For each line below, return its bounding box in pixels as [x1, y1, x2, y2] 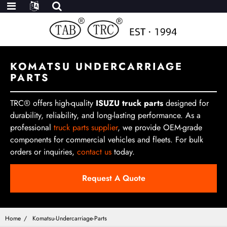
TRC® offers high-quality [10, 97, 96, 109]
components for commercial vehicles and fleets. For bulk [10, 134, 203, 145]
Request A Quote [82, 172, 145, 184]
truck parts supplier [54, 122, 118, 133]
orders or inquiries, [10, 146, 77, 158]
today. [111, 146, 135, 158]
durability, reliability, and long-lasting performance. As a [10, 109, 201, 121]
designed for [163, 97, 209, 109]
